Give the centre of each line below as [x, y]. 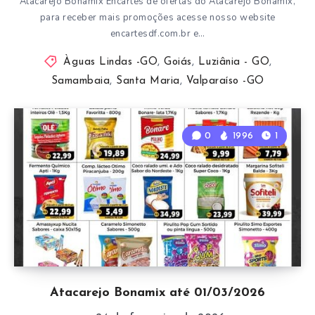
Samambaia [80, 81]
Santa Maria [148, 81]
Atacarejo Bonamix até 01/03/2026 [157, 292]
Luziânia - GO [233, 62]
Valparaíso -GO [225, 81]
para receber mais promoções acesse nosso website [157, 17]
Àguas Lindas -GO [110, 62]
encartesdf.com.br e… [157, 33]
